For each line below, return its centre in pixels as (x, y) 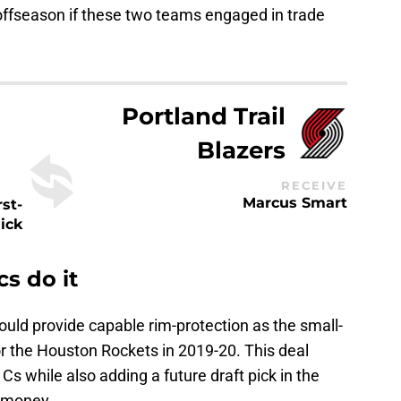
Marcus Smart (295, 202)
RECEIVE (314, 185)
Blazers (242, 150)
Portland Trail (204, 116)
